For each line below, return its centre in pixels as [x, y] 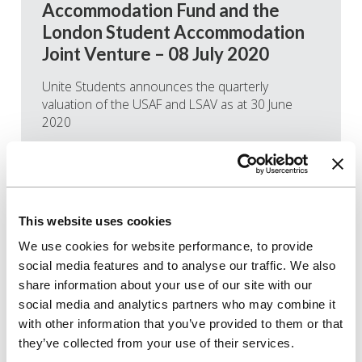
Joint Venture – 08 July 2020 [156, 54]
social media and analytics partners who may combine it [177, 304]
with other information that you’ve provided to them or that [181, 324]
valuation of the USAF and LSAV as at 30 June [167, 105]
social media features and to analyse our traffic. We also [177, 265]
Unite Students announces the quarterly [155, 87]
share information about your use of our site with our [166, 285]
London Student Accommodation [173, 32]
